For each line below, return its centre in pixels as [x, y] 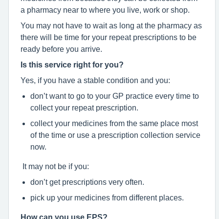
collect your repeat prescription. [84, 107]
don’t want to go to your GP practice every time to [115, 96]
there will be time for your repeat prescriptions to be [109, 37]
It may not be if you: [55, 166]
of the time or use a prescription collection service [115, 135]
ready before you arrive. [61, 49]
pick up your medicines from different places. [107, 197]
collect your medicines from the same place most [114, 123]
